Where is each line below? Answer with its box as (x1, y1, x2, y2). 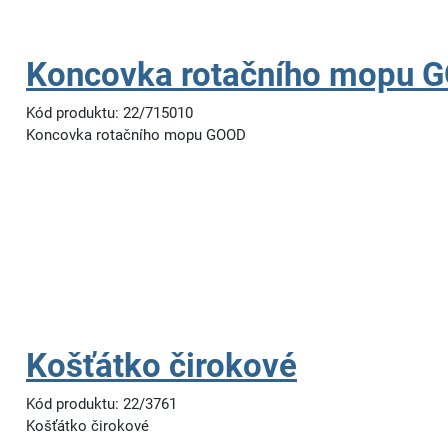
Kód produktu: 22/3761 (26, 395, 177, 413)
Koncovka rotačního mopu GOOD (26, 126, 246, 144)
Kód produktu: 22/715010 (26, 104, 193, 122)
